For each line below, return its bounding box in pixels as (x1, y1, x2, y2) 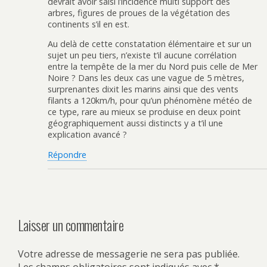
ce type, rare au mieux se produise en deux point (48, 106, 241, 118)
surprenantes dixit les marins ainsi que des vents (48, 83, 238, 95)
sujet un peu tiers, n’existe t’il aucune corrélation (48, 49, 237, 61)
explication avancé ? (48, 129, 127, 141)
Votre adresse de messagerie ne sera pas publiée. (18, 247, 240, 260)
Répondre (48, 148, 86, 160)
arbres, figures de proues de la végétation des (48, 7, 230, 18)
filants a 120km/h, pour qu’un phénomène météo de (48, 95, 252, 107)
